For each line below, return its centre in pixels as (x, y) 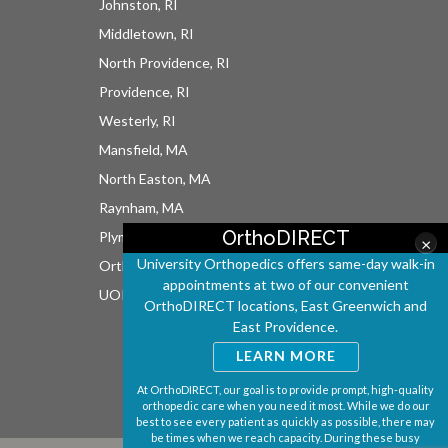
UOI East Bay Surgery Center (191, 295)
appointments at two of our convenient (285, 284)
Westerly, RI (138, 121)
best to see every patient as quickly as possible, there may (285, 421)
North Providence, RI (165, 63)
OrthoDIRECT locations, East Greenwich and (285, 305)
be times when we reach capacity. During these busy (285, 437)
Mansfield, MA (144, 150)
